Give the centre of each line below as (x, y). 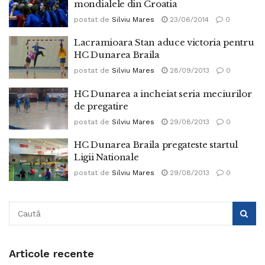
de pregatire (101, 106)
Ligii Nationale (106, 157)
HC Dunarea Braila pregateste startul (156, 145)
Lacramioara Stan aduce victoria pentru (164, 42)
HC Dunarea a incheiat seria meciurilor (163, 93)
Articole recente (51, 253)
